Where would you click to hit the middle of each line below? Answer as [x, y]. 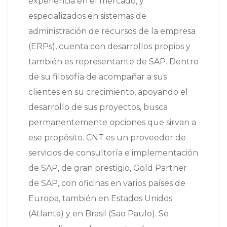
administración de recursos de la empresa [112, 31]
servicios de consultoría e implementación [113, 153]
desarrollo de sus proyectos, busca [98, 107]
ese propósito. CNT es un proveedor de [107, 138]
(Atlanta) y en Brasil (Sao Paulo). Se [99, 214]
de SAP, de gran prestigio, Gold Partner [108, 168]
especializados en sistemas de [87, 16]
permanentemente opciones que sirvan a [112, 123]
